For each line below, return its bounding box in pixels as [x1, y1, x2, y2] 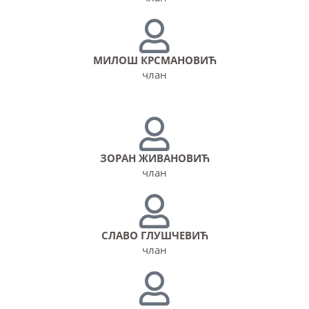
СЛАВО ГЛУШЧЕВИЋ [101, 228, 208, 242]
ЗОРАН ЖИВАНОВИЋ [99, 151, 210, 165]
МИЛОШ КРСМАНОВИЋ [92, 53, 217, 67]
